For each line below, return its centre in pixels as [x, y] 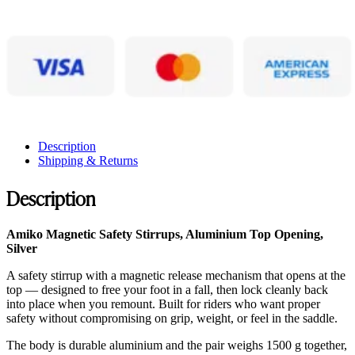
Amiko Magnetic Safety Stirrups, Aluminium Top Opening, [165, 234]
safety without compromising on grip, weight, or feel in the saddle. [172, 318]
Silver [22, 248]
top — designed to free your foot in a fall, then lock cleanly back [167, 289]
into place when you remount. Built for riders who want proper [163, 303]
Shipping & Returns [88, 160]
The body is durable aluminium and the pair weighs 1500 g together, [177, 345]
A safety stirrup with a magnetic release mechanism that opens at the [176, 275]
